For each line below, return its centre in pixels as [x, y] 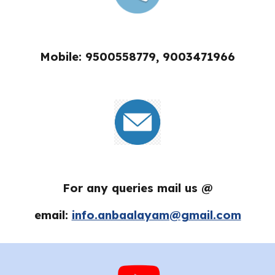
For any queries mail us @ [137, 188]
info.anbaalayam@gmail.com [156, 215]
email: [53, 215]
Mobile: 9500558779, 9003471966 [137, 56]
